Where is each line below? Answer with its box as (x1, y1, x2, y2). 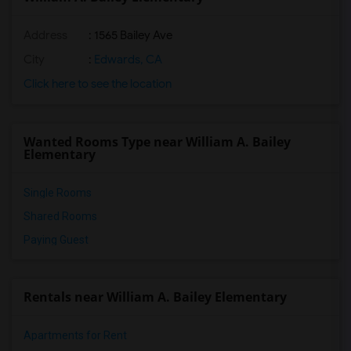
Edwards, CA (92, 52, 162, 67)
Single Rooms (24, 186, 92, 199)
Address (24, 28, 67, 42)
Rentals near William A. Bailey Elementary (24, 288, 287, 306)
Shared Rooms (24, 210, 97, 223)
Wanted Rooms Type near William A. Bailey (24, 133, 291, 150)
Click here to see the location (24, 77, 172, 91)
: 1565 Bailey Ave (86, 28, 172, 42)
